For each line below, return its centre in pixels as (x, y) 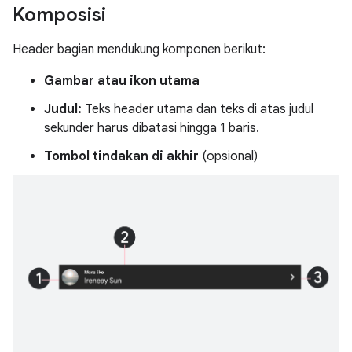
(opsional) (228, 157)
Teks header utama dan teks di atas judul (198, 110)
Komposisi (59, 15)
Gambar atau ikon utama (122, 81)
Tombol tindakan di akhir (121, 157)
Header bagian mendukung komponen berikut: (139, 50)
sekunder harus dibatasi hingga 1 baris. (152, 128)
